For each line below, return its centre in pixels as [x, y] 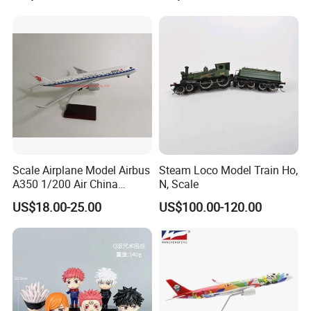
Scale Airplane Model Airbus [82, 170]
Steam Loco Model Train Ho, [228, 170]
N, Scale [178, 184]
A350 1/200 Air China [66, 184]
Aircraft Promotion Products [81, 197]
